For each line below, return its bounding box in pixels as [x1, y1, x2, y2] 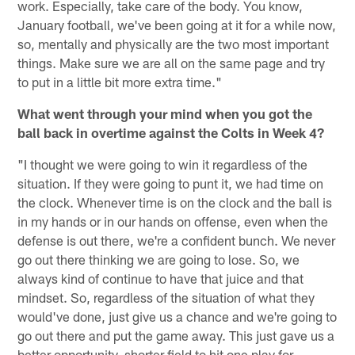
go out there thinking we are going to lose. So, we [17, 250, 300, 267]
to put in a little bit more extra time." [17, 73, 223, 90]
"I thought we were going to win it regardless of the [17, 155, 308, 172]
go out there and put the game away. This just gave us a [17, 326, 335, 343]
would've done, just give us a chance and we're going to [17, 307, 338, 324]
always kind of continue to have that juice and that [17, 269, 304, 286]
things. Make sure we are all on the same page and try [17, 54, 326, 71]
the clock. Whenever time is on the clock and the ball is [17, 193, 333, 210]
